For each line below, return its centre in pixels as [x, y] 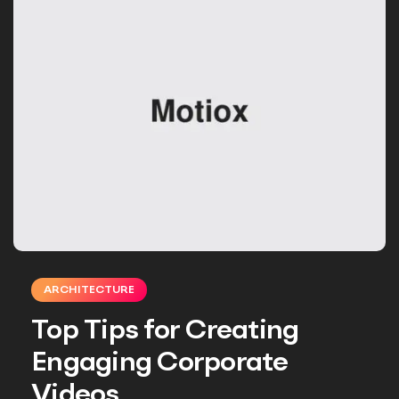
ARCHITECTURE [89, 290]
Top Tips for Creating [165, 331]
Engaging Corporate [160, 363]
